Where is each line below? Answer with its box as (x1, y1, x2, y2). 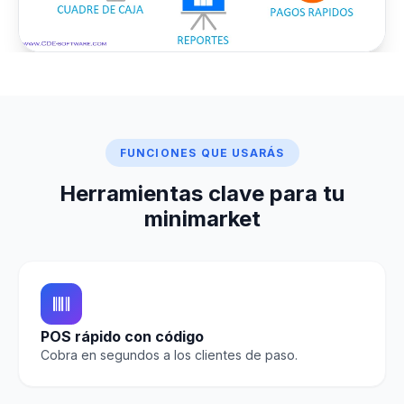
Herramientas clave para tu (60, 179, 344, 207)
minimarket (143, 205, 261, 232)
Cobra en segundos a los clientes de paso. (41, 346, 298, 363)
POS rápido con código (41, 326, 204, 345)
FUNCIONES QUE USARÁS (119, 145, 285, 160)
